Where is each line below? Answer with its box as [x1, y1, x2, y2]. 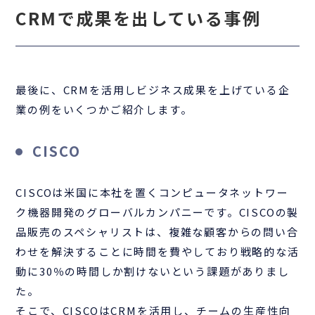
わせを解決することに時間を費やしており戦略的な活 [15, 243, 300, 259]
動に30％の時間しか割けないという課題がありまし [15, 263, 290, 278]
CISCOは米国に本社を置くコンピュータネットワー [15, 184, 289, 200]
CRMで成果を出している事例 [15, 5, 262, 30]
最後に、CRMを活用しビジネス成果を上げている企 [15, 82, 290, 97]
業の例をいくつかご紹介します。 [15, 101, 193, 117]
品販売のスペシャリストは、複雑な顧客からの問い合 [15, 224, 299, 239]
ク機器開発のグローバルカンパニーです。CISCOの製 [15, 204, 300, 219]
